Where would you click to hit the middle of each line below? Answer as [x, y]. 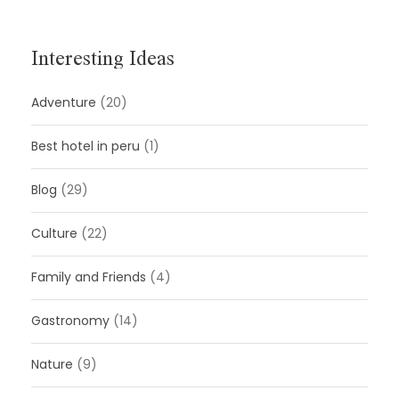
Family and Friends [89, 277]
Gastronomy [70, 320]
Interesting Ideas [103, 56]
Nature [52, 364]
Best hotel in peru [85, 146]
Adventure [64, 102]
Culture [54, 233]
